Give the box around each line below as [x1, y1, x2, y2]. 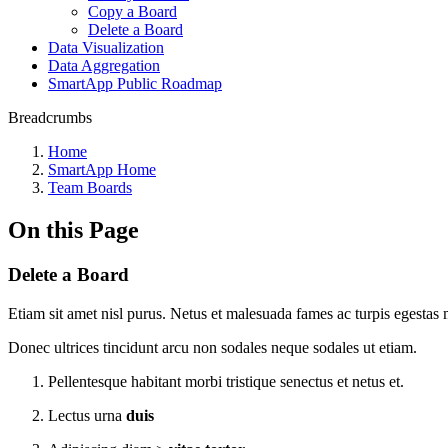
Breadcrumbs [8, 109, 92, 126]
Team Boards [48, 179, 132, 196]
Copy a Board [88, 3, 177, 20]
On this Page [8, 216, 139, 243]
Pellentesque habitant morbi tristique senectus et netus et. [48, 372, 404, 390]
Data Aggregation [48, 57, 160, 74]
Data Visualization [48, 39, 164, 56]
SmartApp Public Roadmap [48, 75, 222, 92]
